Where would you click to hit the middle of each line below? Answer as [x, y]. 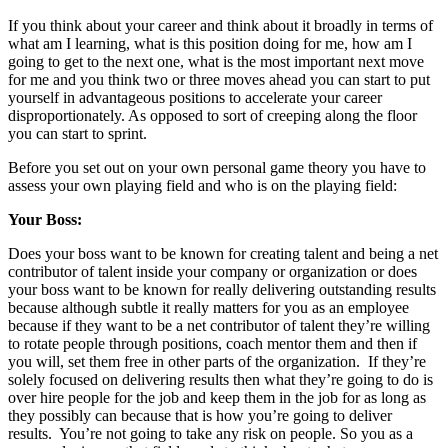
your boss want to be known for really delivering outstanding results [222, 289]
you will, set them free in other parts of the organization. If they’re [217, 361]
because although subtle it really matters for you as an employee [208, 307]
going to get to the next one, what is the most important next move [216, 61]
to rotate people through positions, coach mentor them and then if [212, 343]
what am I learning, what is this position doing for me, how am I [210, 43]
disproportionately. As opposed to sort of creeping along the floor [212, 115]
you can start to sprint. [77, 133]
